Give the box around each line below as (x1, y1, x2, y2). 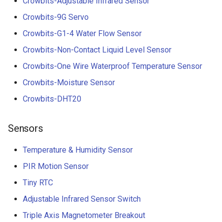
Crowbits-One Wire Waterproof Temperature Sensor (23, 61, 202, 71)
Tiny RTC (23, 178, 53, 187)
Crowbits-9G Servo (23, 12, 89, 22)
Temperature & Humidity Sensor (23, 145, 133, 155)
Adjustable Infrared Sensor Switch (23, 194, 141, 204)
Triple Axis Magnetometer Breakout (23, 211, 145, 220)
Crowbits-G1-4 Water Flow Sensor (23, 29, 142, 38)
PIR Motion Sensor (23, 162, 89, 171)
